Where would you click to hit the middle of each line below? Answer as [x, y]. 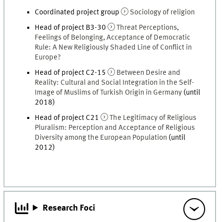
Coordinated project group [78, 13]
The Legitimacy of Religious [153, 118]
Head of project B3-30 [71, 28]
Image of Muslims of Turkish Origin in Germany [109, 92]
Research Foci [69, 208]
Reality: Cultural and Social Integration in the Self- [115, 83]
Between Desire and [148, 73]
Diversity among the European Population [101, 138]
